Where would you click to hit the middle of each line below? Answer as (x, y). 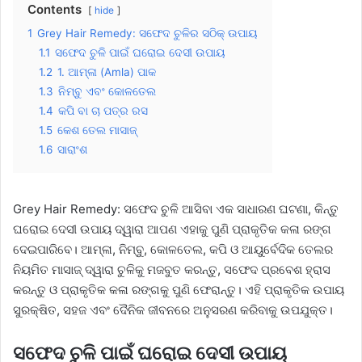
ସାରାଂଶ (72, 149)
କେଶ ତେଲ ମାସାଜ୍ (97, 130)
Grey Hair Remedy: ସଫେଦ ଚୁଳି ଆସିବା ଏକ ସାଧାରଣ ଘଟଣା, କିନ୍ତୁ (176, 208)
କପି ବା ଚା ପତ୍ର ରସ (103, 110)
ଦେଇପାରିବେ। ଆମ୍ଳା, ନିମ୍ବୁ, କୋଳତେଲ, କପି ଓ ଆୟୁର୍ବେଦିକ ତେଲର (173, 249)
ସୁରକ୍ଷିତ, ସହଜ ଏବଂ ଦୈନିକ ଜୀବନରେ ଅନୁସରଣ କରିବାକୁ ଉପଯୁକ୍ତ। (173, 309)
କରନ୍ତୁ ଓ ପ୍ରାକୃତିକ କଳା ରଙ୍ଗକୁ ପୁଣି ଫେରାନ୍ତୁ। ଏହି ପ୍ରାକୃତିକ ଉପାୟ (179, 289)
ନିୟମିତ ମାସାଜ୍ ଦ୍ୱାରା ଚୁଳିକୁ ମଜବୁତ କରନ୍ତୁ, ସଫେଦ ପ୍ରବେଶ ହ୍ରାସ (172, 269)
